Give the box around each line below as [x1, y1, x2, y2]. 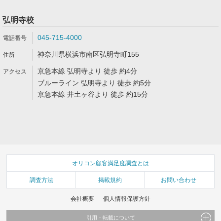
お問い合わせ [161, 176, 197, 184]
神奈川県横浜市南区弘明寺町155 [37, 50, 139, 58]
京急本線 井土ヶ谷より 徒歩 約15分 [37, 90, 148, 98]
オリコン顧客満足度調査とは [72, 159, 149, 167]
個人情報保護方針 [103, 195, 150, 202]
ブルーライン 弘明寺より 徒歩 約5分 [37, 79, 151, 87]
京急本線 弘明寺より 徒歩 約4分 [37, 67, 137, 75]
